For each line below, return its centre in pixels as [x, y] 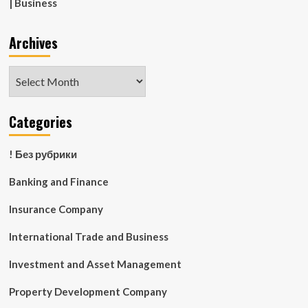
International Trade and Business [88, 236]
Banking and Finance [58, 181]
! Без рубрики [43, 154]
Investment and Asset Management [95, 264]
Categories [40, 122]
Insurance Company [56, 209]
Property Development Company [88, 291]
